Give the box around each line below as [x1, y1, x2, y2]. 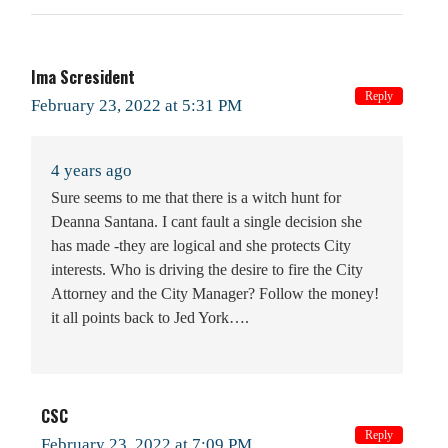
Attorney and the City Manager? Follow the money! [51, 284, 379, 302]
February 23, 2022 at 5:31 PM [31, 95, 242, 115]
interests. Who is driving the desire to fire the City [51, 260, 363, 278]
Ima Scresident [31, 64, 135, 89]
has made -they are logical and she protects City [51, 236, 351, 254]
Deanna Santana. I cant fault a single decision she [51, 212, 362, 230]
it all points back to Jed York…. [51, 308, 249, 326]
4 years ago [51, 160, 132, 180]
